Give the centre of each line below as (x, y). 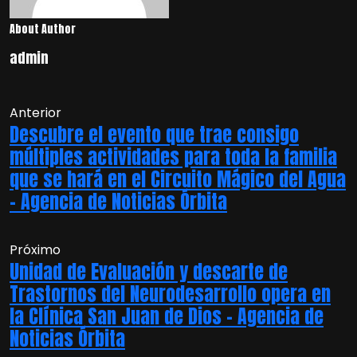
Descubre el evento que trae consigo (154, 135)
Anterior (35, 113)
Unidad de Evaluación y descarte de (149, 272)
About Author (43, 29)
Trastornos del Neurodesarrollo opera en (170, 294)
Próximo (35, 250)
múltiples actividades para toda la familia (173, 157)
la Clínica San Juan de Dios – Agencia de (167, 316)
